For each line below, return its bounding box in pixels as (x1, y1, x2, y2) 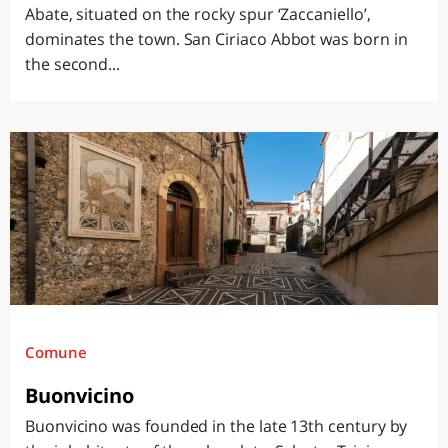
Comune (25, 342, 87, 362)
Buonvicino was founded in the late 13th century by (25, 415, 408, 437)
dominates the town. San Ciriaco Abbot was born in (25, 28, 408, 50)
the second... (25, 53, 121, 75)
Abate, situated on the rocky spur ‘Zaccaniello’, (25, 3, 371, 25)
